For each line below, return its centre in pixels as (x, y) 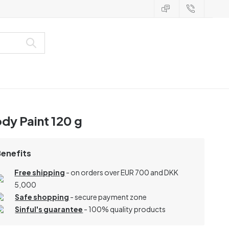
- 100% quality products (124, 209)
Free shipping (40, 172)
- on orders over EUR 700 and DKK (122, 172)
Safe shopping (42, 197)
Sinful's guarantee (49, 209)
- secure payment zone (108, 197)
